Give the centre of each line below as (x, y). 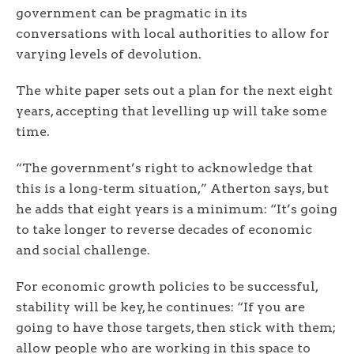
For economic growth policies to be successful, (167, 287)
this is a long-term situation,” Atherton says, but (172, 189)
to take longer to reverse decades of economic (164, 230)
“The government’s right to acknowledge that (164, 168)
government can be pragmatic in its (132, 13)
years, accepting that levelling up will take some (171, 111)
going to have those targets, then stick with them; (176, 328)
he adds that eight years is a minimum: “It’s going (177, 209)
